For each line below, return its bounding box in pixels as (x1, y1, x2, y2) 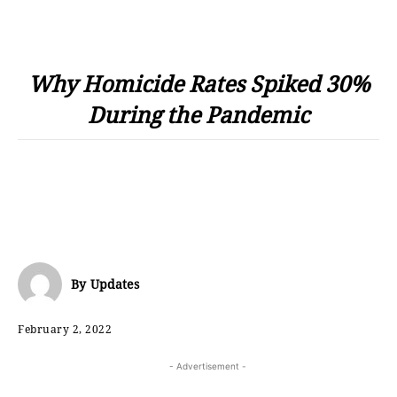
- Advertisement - (168, 360, 246, 371)
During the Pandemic (88, 99, 309, 129)
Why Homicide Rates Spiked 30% (27, 68, 370, 98)
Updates (90, 276, 139, 292)
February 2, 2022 (18, 321, 112, 337)
